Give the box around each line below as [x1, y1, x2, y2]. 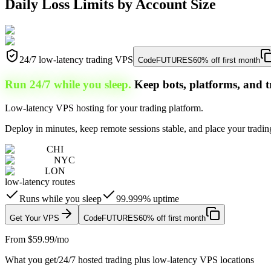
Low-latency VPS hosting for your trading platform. [5, 102, 203, 113]
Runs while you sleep [19, 193, 102, 204]
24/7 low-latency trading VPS [19, 54, 133, 65]
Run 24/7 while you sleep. [5, 77, 131, 91]
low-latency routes [5, 176, 75, 187]
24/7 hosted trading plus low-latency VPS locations [59, 254, 254, 265]
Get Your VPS [10, 213, 59, 223]
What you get [5, 254, 56, 265]
